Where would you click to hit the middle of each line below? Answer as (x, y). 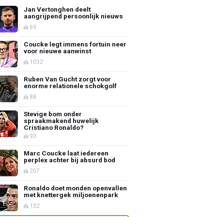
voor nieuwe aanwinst (58, 51)
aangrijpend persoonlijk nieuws (74, 16)
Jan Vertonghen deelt (57, 9)
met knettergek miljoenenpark (71, 194)
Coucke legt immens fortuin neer (75, 44)
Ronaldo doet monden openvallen (76, 188)
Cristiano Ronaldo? (54, 127)
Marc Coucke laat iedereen (66, 153)
